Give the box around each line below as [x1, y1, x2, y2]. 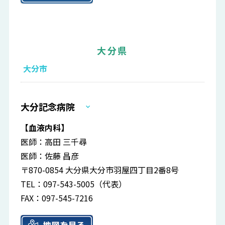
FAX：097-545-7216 [21, 192, 93, 204]
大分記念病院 [21, 100, 75, 114]
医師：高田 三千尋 [21, 136, 87, 148]
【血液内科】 [21, 122, 69, 134]
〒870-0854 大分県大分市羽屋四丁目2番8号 [21, 164, 179, 176]
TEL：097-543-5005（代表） [21, 178, 127, 190]
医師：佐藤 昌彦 [21, 150, 79, 162]
